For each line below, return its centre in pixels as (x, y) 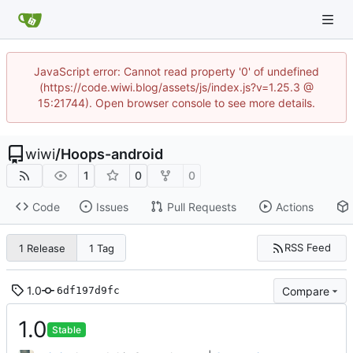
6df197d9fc (88, 291)
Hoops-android (112, 154)
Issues (112, 206)
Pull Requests (201, 206)
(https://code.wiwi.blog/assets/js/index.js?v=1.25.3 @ (176, 87)
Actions (294, 206)
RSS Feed (308, 248)
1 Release (42, 248)
